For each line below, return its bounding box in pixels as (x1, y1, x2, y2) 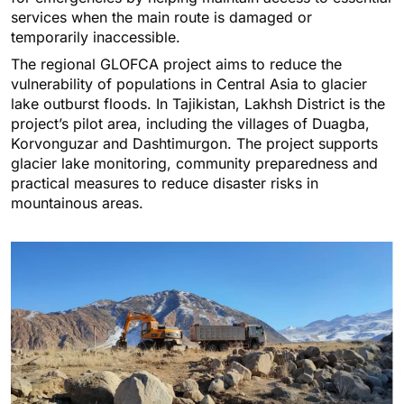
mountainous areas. (11, 194, 143, 213)
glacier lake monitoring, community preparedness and (11, 154, 378, 173)
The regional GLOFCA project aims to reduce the (11, 55, 342, 74)
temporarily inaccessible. (11, 28, 180, 47)
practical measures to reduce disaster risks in (11, 174, 318, 193)
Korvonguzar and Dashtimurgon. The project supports (11, 134, 378, 153)
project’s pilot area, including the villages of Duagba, (11, 115, 370, 133)
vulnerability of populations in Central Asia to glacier (11, 75, 367, 94)
